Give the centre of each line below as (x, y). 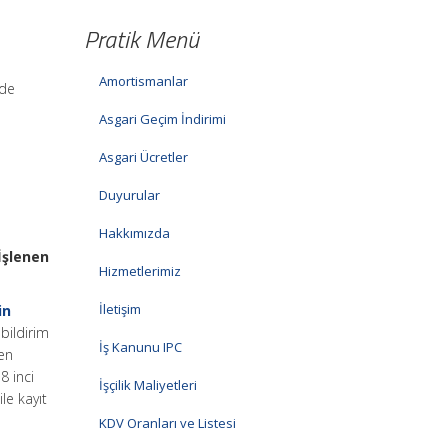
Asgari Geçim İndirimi (162, 119)
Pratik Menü (141, 39)
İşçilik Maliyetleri (147, 385)
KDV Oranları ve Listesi (167, 423)
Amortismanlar (143, 81)
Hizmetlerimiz (139, 271)
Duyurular (129, 195)
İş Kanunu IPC (140, 347)
